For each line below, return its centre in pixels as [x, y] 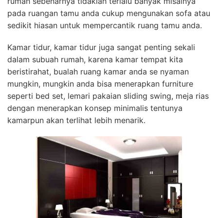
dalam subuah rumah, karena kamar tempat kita [95, 60]
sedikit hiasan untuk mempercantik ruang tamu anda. [105, 26]
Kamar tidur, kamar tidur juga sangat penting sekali [101, 47]
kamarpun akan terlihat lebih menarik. [76, 120]
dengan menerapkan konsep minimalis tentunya [95, 108]
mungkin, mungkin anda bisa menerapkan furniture [100, 84]
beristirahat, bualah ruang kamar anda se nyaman [98, 72]
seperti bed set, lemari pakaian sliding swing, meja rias [108, 96]
